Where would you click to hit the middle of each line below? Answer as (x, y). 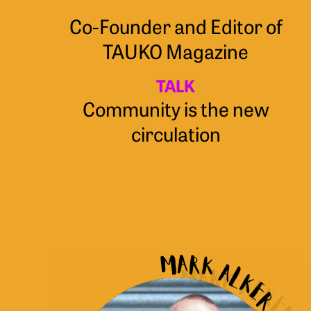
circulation (176, 133)
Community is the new (176, 108)
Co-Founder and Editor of (176, 25)
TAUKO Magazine (176, 50)
